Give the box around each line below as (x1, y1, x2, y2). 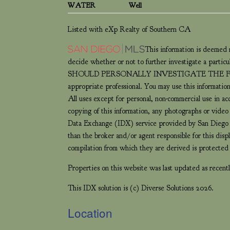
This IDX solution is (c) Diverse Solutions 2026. (68, 183, 214, 193)
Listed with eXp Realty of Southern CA (68, 25, 190, 34)
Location (68, 204, 112, 221)
